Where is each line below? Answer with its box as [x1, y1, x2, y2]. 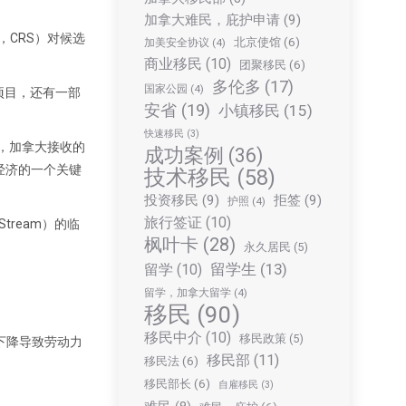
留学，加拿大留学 [144, 286, 231, 299]
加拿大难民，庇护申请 [144, 12, 280, 28]
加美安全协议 [144, 36, 209, 49]
